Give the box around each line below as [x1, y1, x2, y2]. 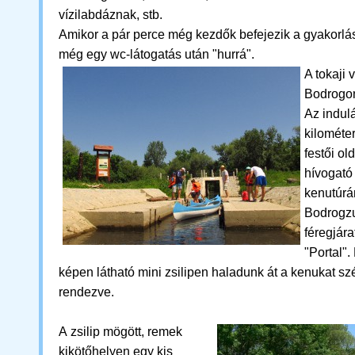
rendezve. [59, 285, 117, 299]
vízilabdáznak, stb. [59, 8, 166, 21]
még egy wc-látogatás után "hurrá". [59, 48, 258, 61]
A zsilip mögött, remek [59, 325, 182, 338]
